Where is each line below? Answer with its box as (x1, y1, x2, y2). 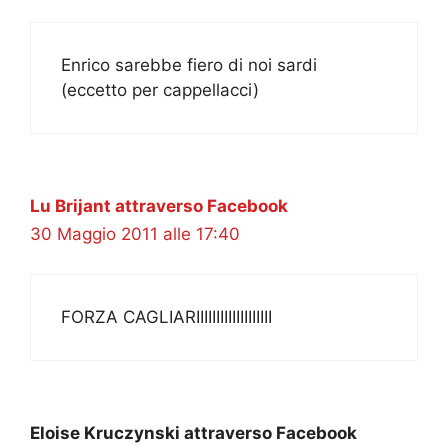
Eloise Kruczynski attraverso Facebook (30, 423, 357, 444)
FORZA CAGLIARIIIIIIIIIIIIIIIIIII (61, 307, 272, 328)
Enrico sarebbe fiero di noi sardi (61, 54, 317, 75)
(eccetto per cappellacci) (61, 79, 259, 100)
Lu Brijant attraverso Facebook (30, 195, 288, 216)
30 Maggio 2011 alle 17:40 (30, 223, 240, 244)
